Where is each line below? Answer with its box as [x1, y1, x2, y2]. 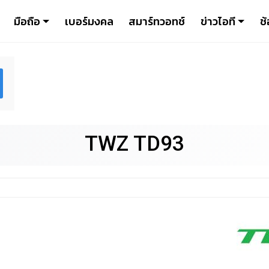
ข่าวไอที [200, 13, 235, 29]
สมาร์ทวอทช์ [128, 13, 186, 29]
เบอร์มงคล [64, 13, 113, 29]
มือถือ [13, 13, 40, 29]
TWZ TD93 [85, 131, 184, 157]
